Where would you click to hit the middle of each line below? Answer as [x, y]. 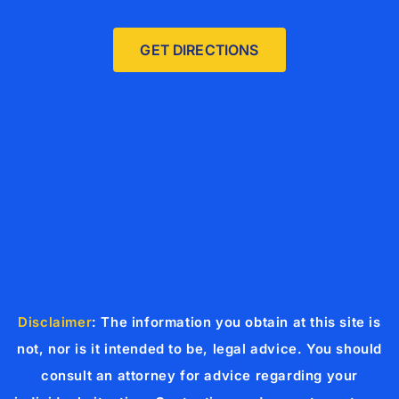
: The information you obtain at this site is [236, 322]
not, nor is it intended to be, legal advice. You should [199, 349]
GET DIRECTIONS [199, 50]
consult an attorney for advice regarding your [199, 376]
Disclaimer [55, 322]
